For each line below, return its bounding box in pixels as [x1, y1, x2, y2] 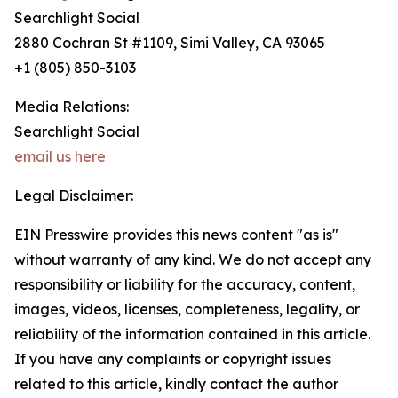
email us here [14, 147, 106, 166]
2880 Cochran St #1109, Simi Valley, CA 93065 [14, 34, 325, 52]
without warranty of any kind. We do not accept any [14, 251, 371, 269]
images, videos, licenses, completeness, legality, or [14, 300, 360, 319]
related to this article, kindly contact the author [14, 375, 338, 394]
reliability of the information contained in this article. [14, 325, 370, 344]
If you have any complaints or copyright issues [14, 350, 331, 369]
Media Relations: [14, 98, 129, 116]
